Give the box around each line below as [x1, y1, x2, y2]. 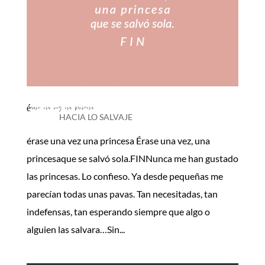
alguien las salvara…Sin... [26, 224, 125, 235]
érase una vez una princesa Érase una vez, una [26, 135, 210, 147]
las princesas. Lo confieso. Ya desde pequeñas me [26, 170, 223, 182]
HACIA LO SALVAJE [59, 112, 132, 122]
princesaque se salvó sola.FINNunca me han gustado [26, 153, 238, 164]
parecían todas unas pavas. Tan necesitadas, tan [26, 188, 218, 200]
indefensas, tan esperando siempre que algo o [26, 206, 210, 218]
